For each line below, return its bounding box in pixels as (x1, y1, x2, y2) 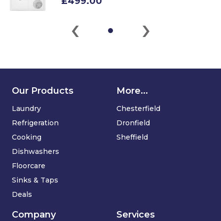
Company (12, 209, 56, 220)
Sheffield (116, 132, 148, 142)
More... (116, 85, 148, 96)
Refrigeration (12, 118, 59, 127)
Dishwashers (12, 147, 59, 156)
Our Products (12, 85, 74, 96)
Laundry (12, 104, 41, 113)
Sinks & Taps (12, 175, 58, 184)
